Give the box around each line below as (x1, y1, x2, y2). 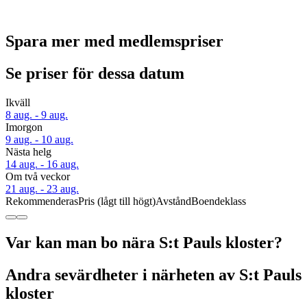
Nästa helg (5, 146, 51, 158)
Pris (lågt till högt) (78, 195, 156, 208)
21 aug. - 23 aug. (5, 183, 79, 195)
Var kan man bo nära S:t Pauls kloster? (5, 234, 282, 252)
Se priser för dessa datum (5, 64, 184, 83)
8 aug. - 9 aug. (5, 109, 68, 121)
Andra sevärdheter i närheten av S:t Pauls (5, 266, 302, 284)
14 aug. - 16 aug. (5, 158, 79, 171)
